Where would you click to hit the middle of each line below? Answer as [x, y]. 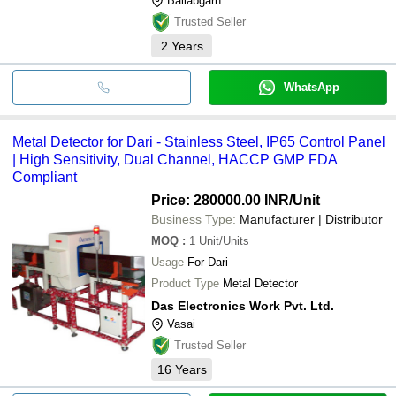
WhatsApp [311, 87]
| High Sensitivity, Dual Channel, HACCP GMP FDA [175, 159]
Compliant [45, 177]
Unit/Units [224, 240]
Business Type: [194, 219]
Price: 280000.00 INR [220, 200]
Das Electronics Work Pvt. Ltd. [243, 305]
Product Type [185, 283]
